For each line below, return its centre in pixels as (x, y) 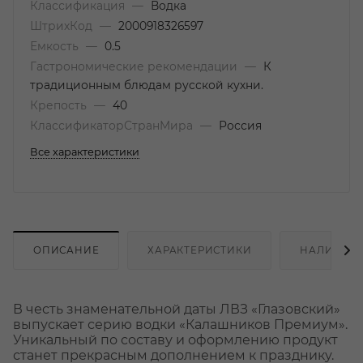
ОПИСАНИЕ (66, 250)
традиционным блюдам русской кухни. (147, 85)
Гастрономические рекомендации (135, 66)
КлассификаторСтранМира (113, 126)
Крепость (60, 105)
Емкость (56, 46)
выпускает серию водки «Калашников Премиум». (180, 324)
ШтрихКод (63, 26)
